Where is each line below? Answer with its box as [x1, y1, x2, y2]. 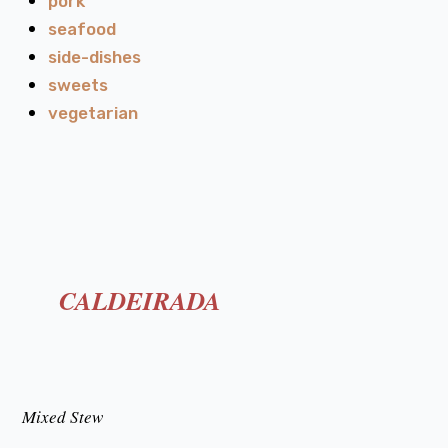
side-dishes [48, 47, 141, 67]
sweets [48, 75, 108, 95]
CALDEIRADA [59, 282, 221, 319]
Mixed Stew [22, 405, 103, 429]
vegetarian [48, 103, 138, 123]
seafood [48, 19, 116, 39]
